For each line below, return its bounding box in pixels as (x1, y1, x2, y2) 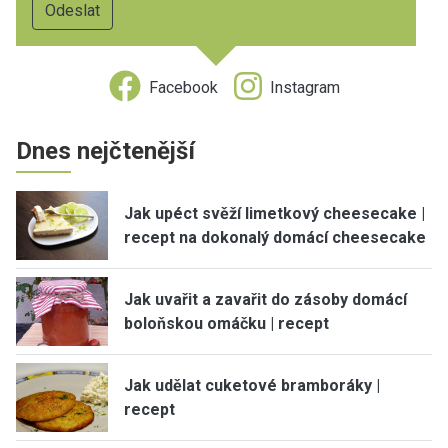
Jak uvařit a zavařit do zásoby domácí (124, 289, 407, 309)
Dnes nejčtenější (16, 137, 195, 165)
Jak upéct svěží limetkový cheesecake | (124, 203, 425, 223)
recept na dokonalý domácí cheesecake (124, 227, 426, 247)
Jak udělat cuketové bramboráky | (124, 375, 380, 395)
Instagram (269, 77, 340, 97)
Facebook (148, 77, 218, 97)
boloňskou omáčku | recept (124, 313, 329, 333)
